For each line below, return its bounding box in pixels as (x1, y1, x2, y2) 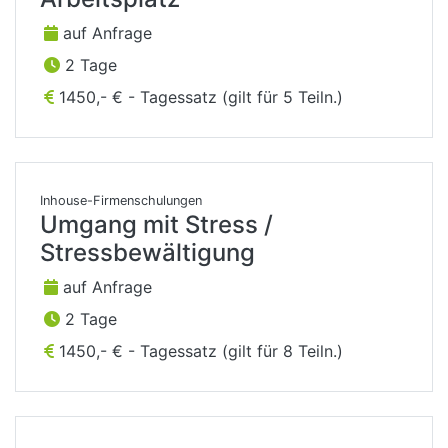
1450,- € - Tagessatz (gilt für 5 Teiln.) (54, 87, 343, 108)
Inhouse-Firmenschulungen (40, 193, 202, 209)
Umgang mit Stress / (40, 210, 273, 240)
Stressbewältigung (40, 238, 255, 268)
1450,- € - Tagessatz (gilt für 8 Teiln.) (54, 341, 343, 362)
